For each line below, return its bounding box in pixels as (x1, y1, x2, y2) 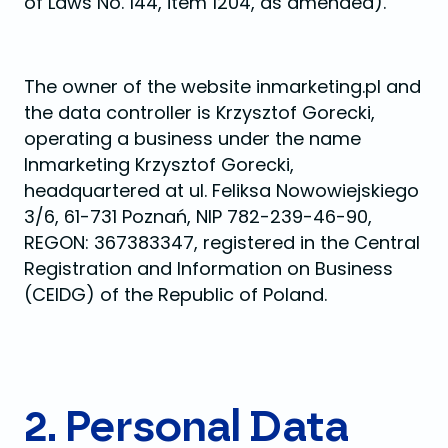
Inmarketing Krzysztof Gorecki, (24, 152, 294, 177)
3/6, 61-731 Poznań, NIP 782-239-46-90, (24, 204, 372, 229)
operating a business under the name (24, 126, 361, 151)
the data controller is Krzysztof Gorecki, (24, 100, 375, 125)
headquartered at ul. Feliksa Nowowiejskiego (24, 178, 419, 203)
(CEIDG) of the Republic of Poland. (24, 282, 327, 307)
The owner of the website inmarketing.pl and (24, 74, 421, 99)
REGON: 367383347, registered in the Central (24, 230, 420, 255)
